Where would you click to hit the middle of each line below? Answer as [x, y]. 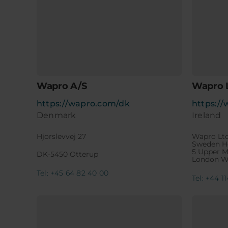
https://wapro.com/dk [83, 104]
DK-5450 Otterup [67, 154]
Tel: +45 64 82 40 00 [73, 173]
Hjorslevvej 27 [61, 137]
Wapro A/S [62, 86]
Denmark [56, 116]
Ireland [206, 116]
